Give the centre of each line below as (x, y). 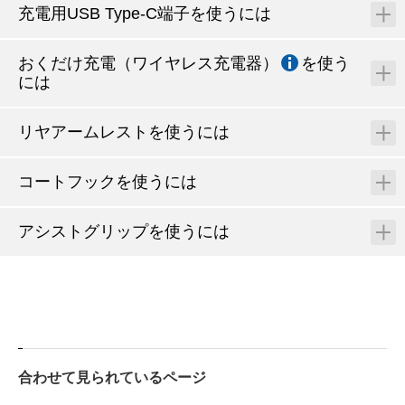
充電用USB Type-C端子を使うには (145, 14)
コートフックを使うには (108, 182)
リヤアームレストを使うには (124, 132)
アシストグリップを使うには (124, 231)
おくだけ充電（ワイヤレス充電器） (148, 63)
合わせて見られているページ (112, 377)
